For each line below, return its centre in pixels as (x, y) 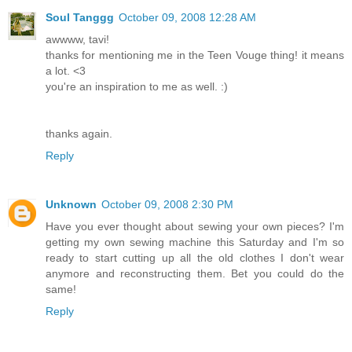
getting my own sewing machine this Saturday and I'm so (195, 242)
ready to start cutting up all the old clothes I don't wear (195, 257)
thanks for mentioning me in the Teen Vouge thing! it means (195, 55)
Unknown (71, 204)
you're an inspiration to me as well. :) (137, 86)
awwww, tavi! (77, 39)
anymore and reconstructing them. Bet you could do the (195, 273)
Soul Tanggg (80, 17)
